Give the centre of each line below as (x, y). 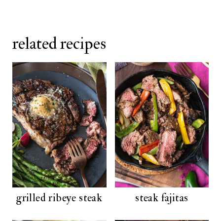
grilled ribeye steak (59, 198)
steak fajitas (162, 198)
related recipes (59, 44)
